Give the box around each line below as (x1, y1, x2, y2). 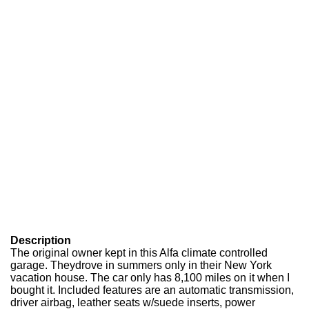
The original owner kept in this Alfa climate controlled (10, 247, 268, 259)
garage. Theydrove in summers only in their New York (10, 259, 272, 271)
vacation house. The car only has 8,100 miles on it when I (10, 272, 290, 283)
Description (10, 235, 71, 246)
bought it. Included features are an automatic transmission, (10, 284, 294, 296)
